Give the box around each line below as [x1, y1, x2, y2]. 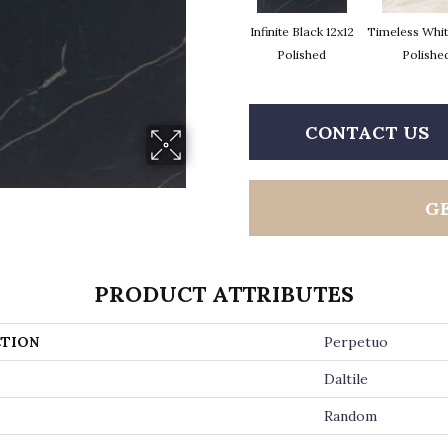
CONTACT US [305, 120, 429, 144]
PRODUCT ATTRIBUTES [94, 280, 354, 308]
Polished [277, 47, 326, 62]
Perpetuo [324, 333, 388, 351]
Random [324, 407, 377, 425]
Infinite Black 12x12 [249, 24, 354, 39]
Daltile [324, 370, 368, 388]
